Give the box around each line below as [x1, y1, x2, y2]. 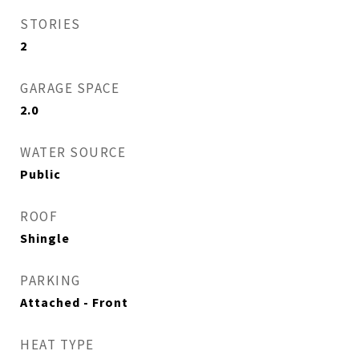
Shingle [20, 230, 70, 246]
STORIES [20, 15, 81, 33]
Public [20, 166, 61, 182]
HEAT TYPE [20, 336, 95, 353]
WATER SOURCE [20, 143, 126, 161]
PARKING [20, 272, 81, 289]
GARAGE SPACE [20, 79, 119, 97]
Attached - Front [20, 294, 128, 310]
